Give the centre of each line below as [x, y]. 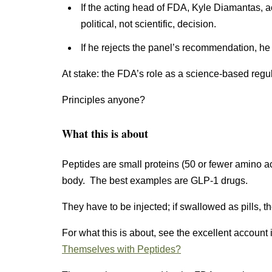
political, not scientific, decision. [148, 24]
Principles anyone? [104, 100]
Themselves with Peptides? [121, 249]
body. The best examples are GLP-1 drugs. [155, 181]
